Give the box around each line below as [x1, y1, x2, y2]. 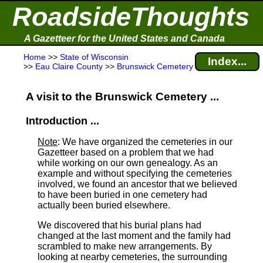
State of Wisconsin [60, 52, 129, 62]
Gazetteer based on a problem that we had [38, 147, 214, 157]
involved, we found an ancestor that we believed [38, 179, 237, 189]
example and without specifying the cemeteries [38, 168, 232, 178]
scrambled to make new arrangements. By [38, 241, 212, 251]
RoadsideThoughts [12, 2, 249, 32]
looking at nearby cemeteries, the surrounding [38, 252, 227, 262]
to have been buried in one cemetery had [38, 190, 207, 200]
